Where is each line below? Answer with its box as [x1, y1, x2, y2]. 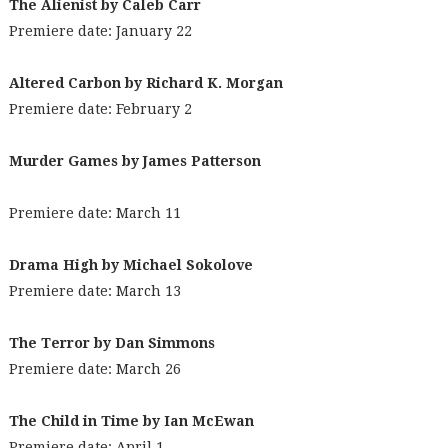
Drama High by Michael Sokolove [8, 257, 253, 273]
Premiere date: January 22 [8, 23, 192, 39]
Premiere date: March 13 [8, 283, 181, 299]
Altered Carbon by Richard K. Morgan [8, 75, 283, 91]
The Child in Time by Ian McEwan [8, 413, 254, 429]
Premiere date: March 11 [8, 205, 181, 221]
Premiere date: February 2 [8, 101, 192, 117]
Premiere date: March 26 [8, 361, 181, 377]
